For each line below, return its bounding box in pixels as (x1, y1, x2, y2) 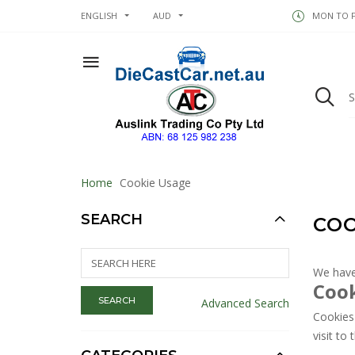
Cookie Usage (116, 174, 191, 190)
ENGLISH (81, 10, 117, 21)
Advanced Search (200, 295, 289, 311)
